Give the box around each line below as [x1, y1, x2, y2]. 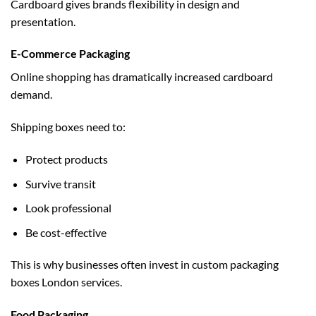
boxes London [11, 275, 79, 289]
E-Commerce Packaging [11, 47, 130, 61]
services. [79, 275, 122, 289]
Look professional [25, 201, 111, 215]
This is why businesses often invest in [11, 257, 192, 272]
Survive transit [25, 176, 96, 190]
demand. [11, 87, 52, 102]
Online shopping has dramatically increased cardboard [11, 70, 273, 84]
